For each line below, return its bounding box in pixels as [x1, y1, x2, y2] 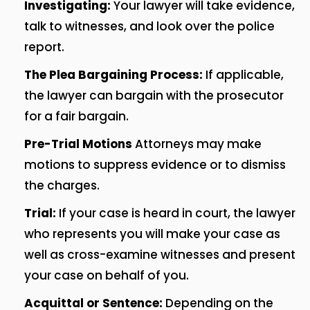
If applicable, [203, 66, 284, 84]
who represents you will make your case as [24, 226, 280, 243]
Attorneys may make [132, 136, 262, 153]
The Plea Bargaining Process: [24, 66, 203, 84]
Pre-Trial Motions [24, 136, 132, 153]
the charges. [24, 177, 100, 194]
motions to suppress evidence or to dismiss [24, 156, 286, 174]
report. [24, 39, 64, 56]
